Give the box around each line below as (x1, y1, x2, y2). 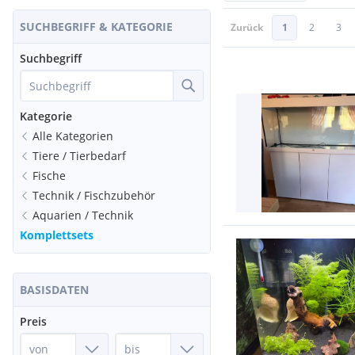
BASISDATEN (20, 282, 89, 297)
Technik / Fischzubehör (32, 188, 155, 203)
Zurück (231, 21, 263, 34)
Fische (32, 168, 66, 183)
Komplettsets (20, 227, 94, 242)
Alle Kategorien (32, 128, 113, 143)
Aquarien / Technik (32, 208, 133, 223)
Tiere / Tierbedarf (32, 148, 126, 163)
